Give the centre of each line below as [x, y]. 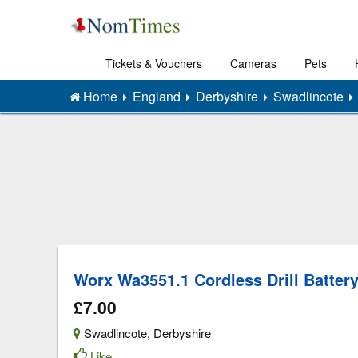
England [157, 96]
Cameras [253, 63]
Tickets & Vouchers [153, 63]
